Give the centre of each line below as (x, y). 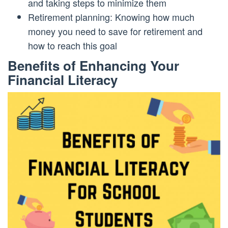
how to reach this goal (73, 45)
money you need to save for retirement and (115, 31)
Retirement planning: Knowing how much (111, 17)
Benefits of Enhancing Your (93, 65)
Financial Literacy (63, 79)
